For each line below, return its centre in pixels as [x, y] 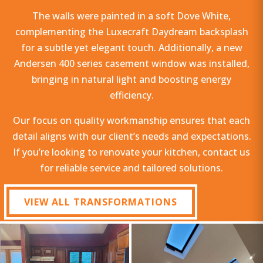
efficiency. [131, 95]
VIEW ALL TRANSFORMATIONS [101, 202]
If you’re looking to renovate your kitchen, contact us [131, 152]
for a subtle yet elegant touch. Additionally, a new [131, 48]
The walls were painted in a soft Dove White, [131, 16]
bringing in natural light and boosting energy [131, 80]
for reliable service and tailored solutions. [131, 168]
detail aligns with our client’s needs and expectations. [131, 136]
